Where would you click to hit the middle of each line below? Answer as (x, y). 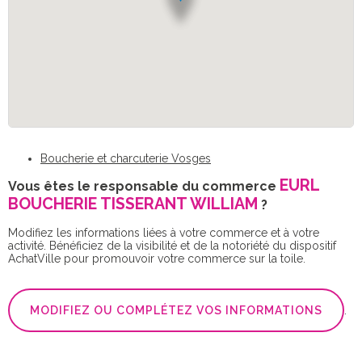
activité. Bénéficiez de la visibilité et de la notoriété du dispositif (172, 245)
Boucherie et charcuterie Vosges (126, 158)
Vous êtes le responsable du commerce (144, 186)
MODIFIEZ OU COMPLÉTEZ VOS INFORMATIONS (176, 310)
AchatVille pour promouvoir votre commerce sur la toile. (157, 258)
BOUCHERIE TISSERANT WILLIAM (133, 204)
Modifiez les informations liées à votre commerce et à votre (164, 232)
